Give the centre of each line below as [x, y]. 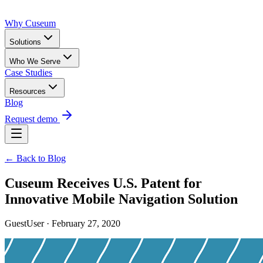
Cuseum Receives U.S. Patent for [103, 183]
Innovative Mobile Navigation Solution [121, 199]
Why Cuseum [30, 23]
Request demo [32, 119]
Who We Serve [35, 61]
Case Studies [28, 72]
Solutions [25, 42]
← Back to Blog [35, 158]
